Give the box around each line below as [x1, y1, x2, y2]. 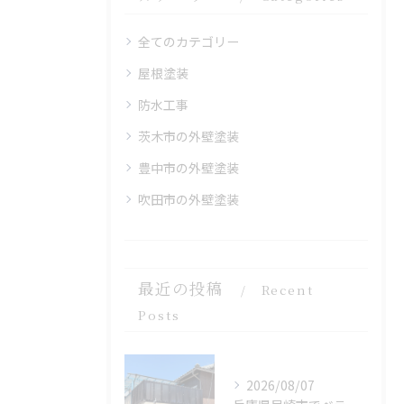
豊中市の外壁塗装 [138, 159, 239, 178]
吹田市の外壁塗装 [138, 190, 239, 209]
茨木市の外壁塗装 [138, 127, 239, 146]
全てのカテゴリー [138, 32, 239, 51]
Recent [261, 280, 315, 299]
